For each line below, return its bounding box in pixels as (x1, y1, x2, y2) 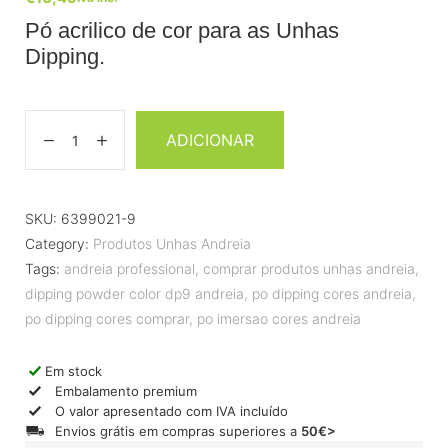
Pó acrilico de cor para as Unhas (25, 18, 339, 44)
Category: (25, 235, 89, 253)
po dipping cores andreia (252, 285, 412, 303)
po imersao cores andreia (197, 310, 361, 328)
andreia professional (64, 260, 195, 278)
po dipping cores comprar (25, 310, 189, 328)
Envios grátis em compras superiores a (55, 422, 301, 439)
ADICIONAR (166, 130, 254, 151)
